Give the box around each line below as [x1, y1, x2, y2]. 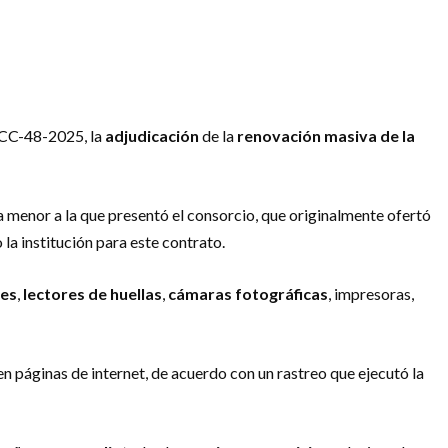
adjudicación [105, 125, 199, 145]
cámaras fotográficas [168, 283, 328, 303]
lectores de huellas [23, 283, 162, 303]
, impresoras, [328, 283, 414, 303]
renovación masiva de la [237, 125, 415, 145]
